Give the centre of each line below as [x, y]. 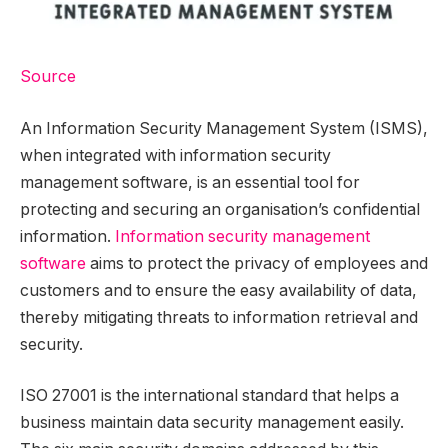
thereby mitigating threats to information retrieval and [219, 317]
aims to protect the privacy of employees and [257, 263]
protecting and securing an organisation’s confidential [220, 209]
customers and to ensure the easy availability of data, [218, 290]
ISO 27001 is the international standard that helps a [209, 396]
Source [48, 77]
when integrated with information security [175, 155]
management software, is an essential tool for [190, 182]
